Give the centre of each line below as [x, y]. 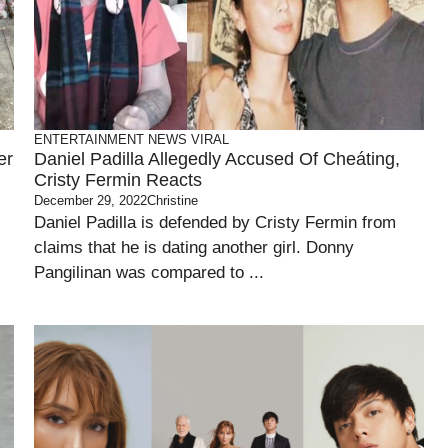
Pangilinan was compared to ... [149, 272]
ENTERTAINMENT [89, 139]
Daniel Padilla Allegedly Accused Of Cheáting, [217, 159]
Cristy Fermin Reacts [118, 180]
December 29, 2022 [90, 200]
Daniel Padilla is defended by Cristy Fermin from [215, 222]
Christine [172, 200]
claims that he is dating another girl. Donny [194, 247]
